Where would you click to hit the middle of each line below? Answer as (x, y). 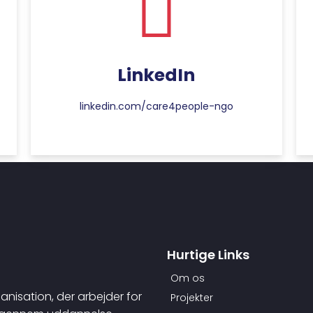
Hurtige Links (208, 255)
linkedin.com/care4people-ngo (156, 106)
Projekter (192, 298)
